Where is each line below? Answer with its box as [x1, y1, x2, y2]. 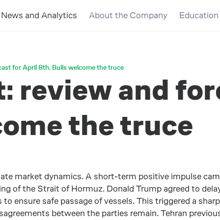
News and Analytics [1, 10, 77, 20]
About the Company [89, 10, 167, 20]
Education [179, 10, 219, 20]
